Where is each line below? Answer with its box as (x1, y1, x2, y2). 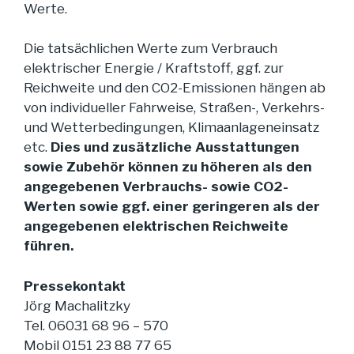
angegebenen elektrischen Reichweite (24, 218, 288, 235)
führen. (24, 238, 73, 254)
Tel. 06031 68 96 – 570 (24, 317, 168, 333)
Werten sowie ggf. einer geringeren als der (24, 198, 320, 215)
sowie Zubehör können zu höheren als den (24, 159, 312, 175)
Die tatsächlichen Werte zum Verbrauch (24, 40, 277, 57)
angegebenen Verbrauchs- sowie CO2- (24, 179, 288, 195)
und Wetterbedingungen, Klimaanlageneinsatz (24, 119, 319, 136)
